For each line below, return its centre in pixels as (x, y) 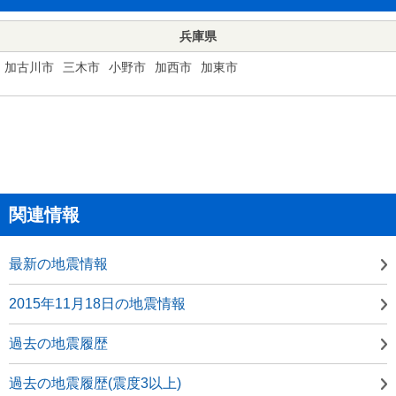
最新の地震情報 (58, 263)
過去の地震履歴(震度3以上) (95, 383)
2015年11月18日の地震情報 (97, 303)
